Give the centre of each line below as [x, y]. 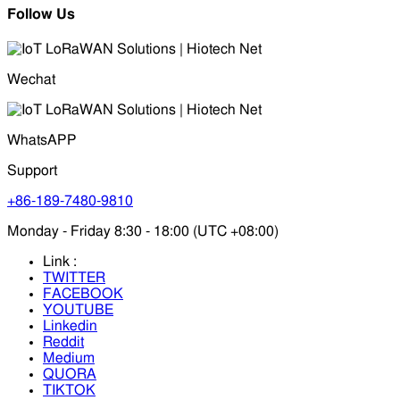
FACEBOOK [83, 293]
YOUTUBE [78, 309]
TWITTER [74, 277]
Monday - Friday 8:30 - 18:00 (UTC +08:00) [143, 231]
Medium [69, 358]
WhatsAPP [42, 140]
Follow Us [41, 14]
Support [32, 170]
